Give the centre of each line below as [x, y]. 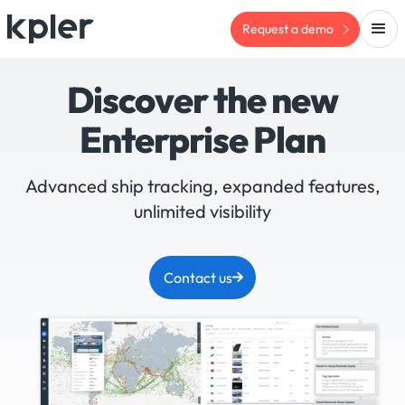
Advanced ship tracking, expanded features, [202, 186]
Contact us [198, 278]
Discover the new [202, 99]
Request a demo [288, 28]
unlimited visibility [202, 211]
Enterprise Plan [202, 139]
